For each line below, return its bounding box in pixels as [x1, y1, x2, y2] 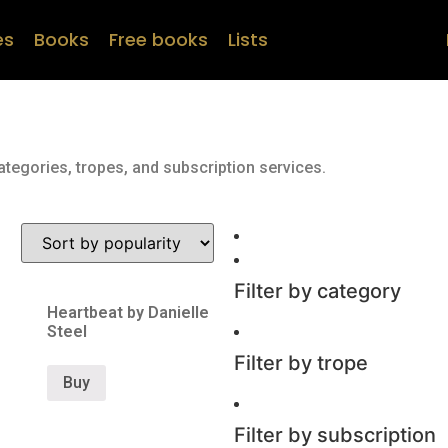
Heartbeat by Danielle [47, 303, 210, 322]
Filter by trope [234, 351, 368, 375]
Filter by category [234, 279, 401, 303]
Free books [108, 27, 208, 52]
